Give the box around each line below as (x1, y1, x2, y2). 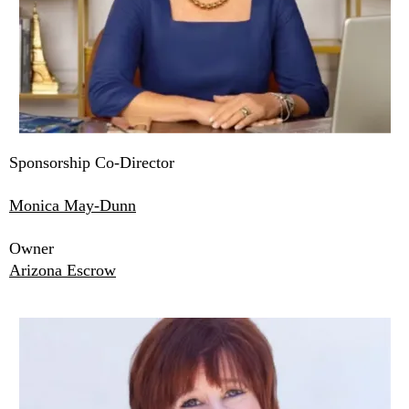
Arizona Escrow (9, 261, 116, 280)
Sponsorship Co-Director (9, 153, 174, 173)
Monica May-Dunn (9, 196, 136, 215)
